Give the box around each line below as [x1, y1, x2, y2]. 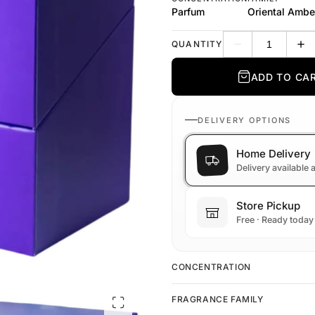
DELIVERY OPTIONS [198, 115, 292, 125]
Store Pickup [236, 199, 301, 212]
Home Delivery [236, 147, 311, 160]
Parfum [172, 6, 205, 18]
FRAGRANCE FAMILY [172, 294, 264, 304]
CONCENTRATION [172, 262, 251, 272]
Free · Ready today [236, 214, 314, 225]
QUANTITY [172, 39, 223, 49]
